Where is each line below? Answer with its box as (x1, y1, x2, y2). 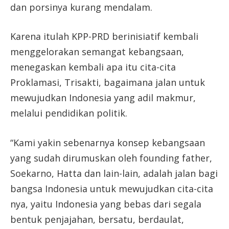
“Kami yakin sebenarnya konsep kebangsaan (10, 136, 205, 149)
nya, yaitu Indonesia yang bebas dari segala (10, 198, 201, 211)
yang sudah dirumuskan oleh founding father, (10, 152, 212, 165)
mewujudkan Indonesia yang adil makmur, (10, 91, 196, 104)
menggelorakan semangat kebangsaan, (10, 45, 184, 58)
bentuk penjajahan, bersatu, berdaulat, (10, 213, 184, 226)
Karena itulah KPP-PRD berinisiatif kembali (10, 30, 198, 43)
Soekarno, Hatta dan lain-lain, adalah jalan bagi (10, 167, 218, 180)
